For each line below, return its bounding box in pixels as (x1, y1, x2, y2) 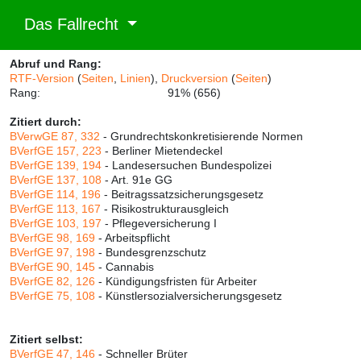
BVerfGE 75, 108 (10, 289, 95, 302)
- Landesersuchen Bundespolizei (102, 159, 272, 172)
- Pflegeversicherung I (102, 217, 217, 230)
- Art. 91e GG (102, 173, 172, 186)
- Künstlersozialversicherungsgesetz (95, 289, 282, 302)
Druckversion (161, 72, 228, 85)
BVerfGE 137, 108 (10, 173, 102, 186)
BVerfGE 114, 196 (10, 188, 101, 201)
